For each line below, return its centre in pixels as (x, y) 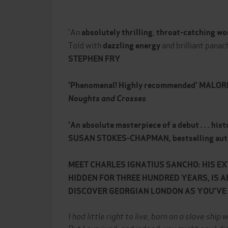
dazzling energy (132, 46)
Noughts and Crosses (107, 98)
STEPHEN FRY (94, 59)
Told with (85, 45)
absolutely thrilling (117, 32)
